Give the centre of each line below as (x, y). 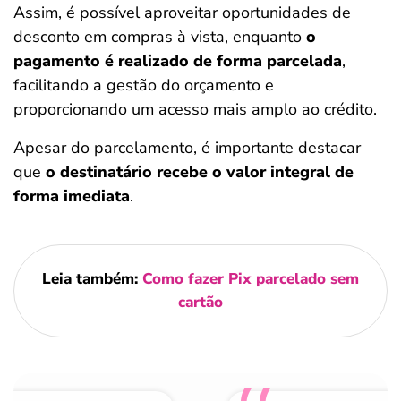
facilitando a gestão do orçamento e (144, 85)
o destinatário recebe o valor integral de (200, 172)
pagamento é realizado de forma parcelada (178, 61)
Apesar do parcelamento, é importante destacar (187, 148)
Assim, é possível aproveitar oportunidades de (182, 13)
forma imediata (72, 196)
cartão (200, 302)
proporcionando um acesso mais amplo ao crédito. (195, 109)
